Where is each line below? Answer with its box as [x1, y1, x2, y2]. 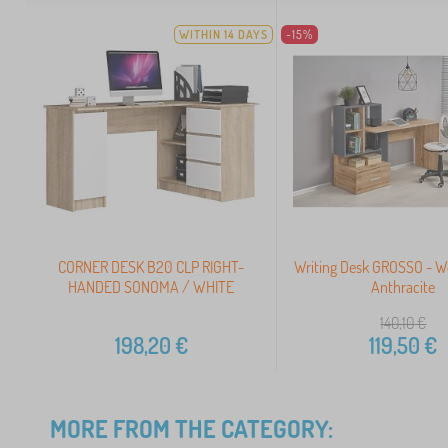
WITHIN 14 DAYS [179, 27, 269, 43]
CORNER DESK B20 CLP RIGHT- [58, 256, 245, 277]
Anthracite [371, 276, 436, 297]
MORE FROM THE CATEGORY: [50, 412, 333, 444]
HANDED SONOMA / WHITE [68, 276, 235, 297]
